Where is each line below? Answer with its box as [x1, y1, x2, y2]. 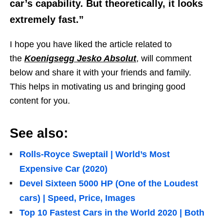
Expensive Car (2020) [19, 163, 108, 174]
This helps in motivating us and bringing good [10, 81, 185, 91]
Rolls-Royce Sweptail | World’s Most [19, 149, 170, 159]
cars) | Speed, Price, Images [19, 193, 135, 203]
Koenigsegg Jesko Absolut [24, 53, 136, 63]
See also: [10, 126, 68, 141]
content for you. [10, 95, 70, 106]
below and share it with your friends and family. [10, 67, 191, 77]
